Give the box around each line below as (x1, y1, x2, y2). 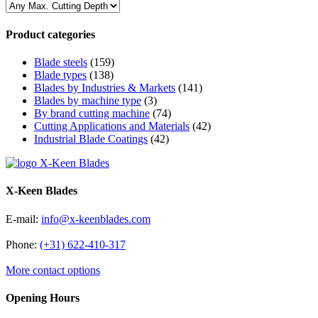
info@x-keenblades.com (41, 212, 150, 225)
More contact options (6, 263, 100, 276)
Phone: (6, 238, 40, 251)
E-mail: (6, 212, 41, 225)
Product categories (6, 28, 95, 40)
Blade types (34, 68, 87, 81)
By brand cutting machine (34, 106, 150, 119)
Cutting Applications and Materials (34, 119, 190, 132)
